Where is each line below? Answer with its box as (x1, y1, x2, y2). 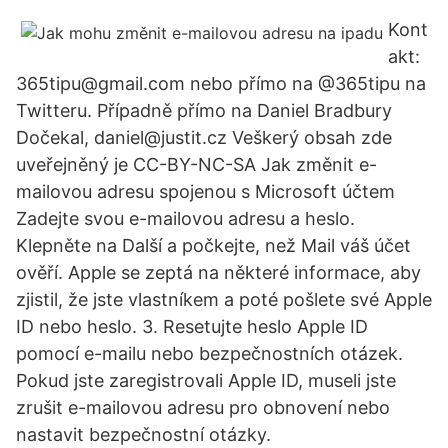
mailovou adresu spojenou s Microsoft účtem (16, 181, 395, 202)
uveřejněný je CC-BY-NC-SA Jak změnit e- (16, 154, 377, 175)
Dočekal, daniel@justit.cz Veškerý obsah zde (16, 127, 392, 148)
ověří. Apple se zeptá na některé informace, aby (16, 262, 421, 283)
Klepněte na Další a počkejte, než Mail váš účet (16, 235, 411, 256)
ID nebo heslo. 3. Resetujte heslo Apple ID (16, 316, 368, 337)
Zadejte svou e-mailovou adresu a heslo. (16, 208, 355, 229)
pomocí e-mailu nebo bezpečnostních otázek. (16, 343, 403, 364)
